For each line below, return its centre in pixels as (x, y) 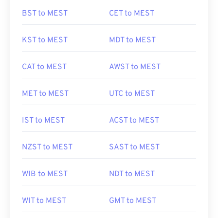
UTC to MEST (132, 94)
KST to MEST (45, 40)
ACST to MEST (134, 121)
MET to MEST (45, 94)
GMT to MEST (133, 201)
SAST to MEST (134, 147)
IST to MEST (43, 121)
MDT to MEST (132, 40)
